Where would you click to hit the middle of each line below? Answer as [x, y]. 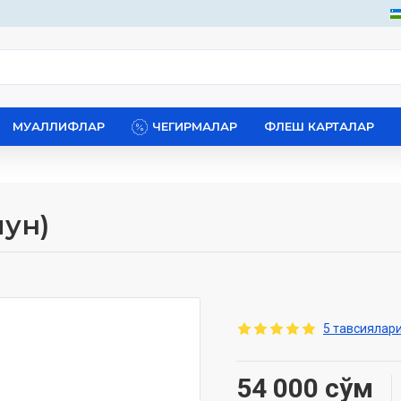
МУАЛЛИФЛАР [59, 126]
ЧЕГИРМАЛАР [195, 126]
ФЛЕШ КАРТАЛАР [319, 126]
